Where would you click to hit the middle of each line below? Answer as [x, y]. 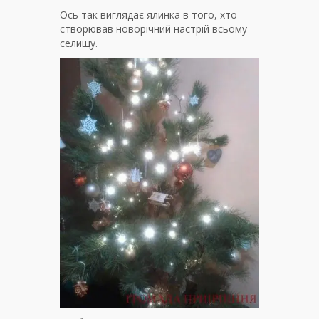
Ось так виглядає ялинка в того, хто [148, 14]
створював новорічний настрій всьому [153, 28]
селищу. [79, 43]
